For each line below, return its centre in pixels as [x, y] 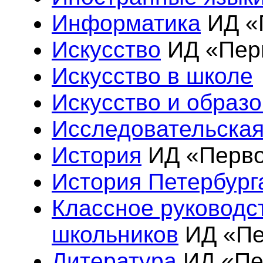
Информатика [126, 23]
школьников [115, 235]
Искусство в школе [152, 76]
